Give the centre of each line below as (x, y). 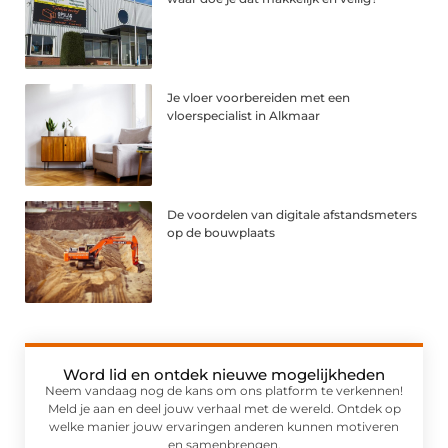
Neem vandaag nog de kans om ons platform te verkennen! (224, 390)
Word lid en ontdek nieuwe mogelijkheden (224, 374)
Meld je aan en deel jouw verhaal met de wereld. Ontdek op (224, 408)
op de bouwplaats (221, 232)
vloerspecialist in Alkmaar (244, 115)
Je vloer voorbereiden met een (259, 97)
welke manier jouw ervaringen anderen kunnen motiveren (224, 426)
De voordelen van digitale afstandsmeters (292, 214)
